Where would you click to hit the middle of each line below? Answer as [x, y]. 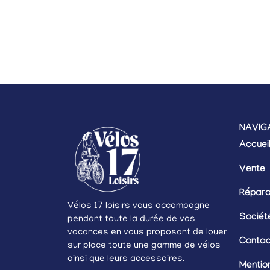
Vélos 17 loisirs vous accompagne [139, 206]
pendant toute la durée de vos [131, 219]
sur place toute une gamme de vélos [144, 246]
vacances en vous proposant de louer [147, 232]
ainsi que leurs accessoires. [126, 259]
